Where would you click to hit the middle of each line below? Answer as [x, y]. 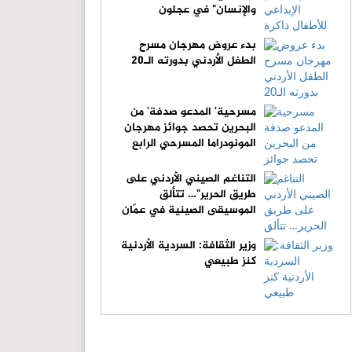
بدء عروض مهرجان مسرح [198, 46]
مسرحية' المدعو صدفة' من [194, 112]
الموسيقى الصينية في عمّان [189, 211]
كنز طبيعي [231, 262]
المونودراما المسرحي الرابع [194, 144]
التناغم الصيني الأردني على [191, 179]
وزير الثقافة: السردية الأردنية [189, 246]
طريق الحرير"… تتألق [208, 195]
